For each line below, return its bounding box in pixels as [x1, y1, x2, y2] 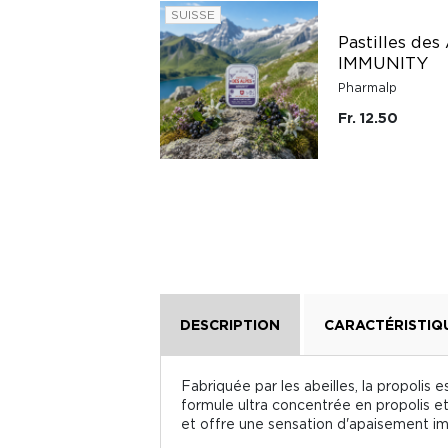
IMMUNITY [338, 53, 428, 72]
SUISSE [171, 7, 215, 21]
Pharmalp [338, 80, 397, 94]
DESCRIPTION [180, 316, 280, 332]
